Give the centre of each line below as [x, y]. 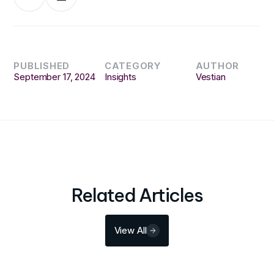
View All [130, 231]
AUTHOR [217, 66]
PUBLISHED [42, 66]
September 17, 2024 [54, 77]
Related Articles [137, 195]
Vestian [210, 77]
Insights [120, 77]
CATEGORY [132, 66]
